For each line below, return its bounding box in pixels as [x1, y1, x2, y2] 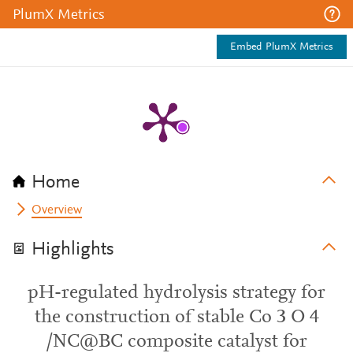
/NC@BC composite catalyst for [46, 333, 307, 351]
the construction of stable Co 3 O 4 [34, 308, 319, 327]
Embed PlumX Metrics [230, 42, 333, 53]
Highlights [32, 240, 114, 259]
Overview [32, 204, 83, 217]
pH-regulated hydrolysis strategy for [28, 284, 325, 303]
